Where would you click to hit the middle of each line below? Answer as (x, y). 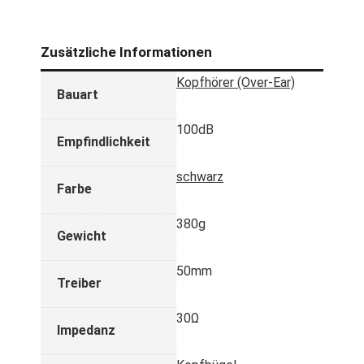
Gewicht (82, 236)
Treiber (79, 283)
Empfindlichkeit (104, 141)
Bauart (78, 94)
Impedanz (86, 330)
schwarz (200, 176)
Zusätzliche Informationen (126, 52)
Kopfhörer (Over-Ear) (236, 82)
